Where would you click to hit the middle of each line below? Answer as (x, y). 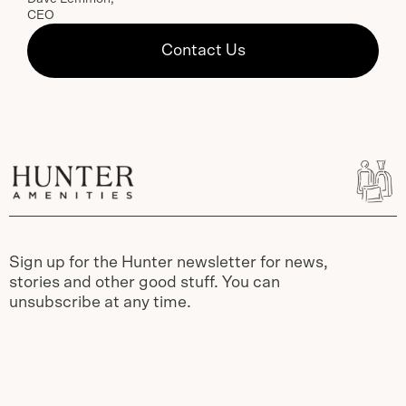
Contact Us (203, 51)
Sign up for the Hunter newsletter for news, (169, 262)
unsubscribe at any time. (100, 302)
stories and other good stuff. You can (145, 282)
